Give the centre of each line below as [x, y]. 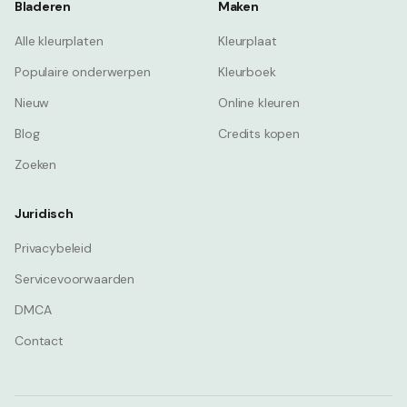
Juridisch [44, 213]
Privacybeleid [53, 248]
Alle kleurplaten [59, 41]
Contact [39, 341]
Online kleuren [259, 103]
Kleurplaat [248, 41]
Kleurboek [247, 72]
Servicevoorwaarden [75, 279]
